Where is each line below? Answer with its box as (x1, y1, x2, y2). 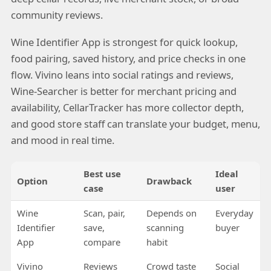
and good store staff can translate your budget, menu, (10, 116, 260, 131)
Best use (83, 168, 121, 180)
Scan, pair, (83, 207, 125, 220)
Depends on (146, 207, 197, 220)
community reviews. (10, 7, 103, 22)
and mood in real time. (10, 132, 114, 147)
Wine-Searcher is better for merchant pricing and (10, 83, 237, 98)
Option (16, 175, 48, 188)
